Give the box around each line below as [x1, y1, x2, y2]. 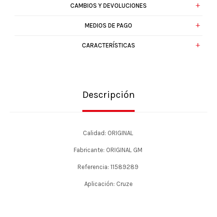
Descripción [82, 89, 135, 100]
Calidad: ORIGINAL [82, 129, 135, 137]
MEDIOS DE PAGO [85, 22, 132, 29]
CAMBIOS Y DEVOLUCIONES [70, 2, 147, 9]
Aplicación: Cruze [84, 180, 133, 187]
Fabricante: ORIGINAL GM [73, 146, 144, 154]
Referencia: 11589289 [77, 163, 140, 170]
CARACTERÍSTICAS [82, 42, 135, 49]
